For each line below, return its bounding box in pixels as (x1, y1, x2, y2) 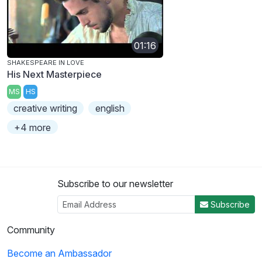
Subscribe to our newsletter (57, 177, 173, 189)
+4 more (14, 121, 51, 133)
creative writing (13, 102, 78, 114)
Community (7, 223, 55, 236)
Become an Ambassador (7, 247, 112, 259)
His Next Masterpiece (7, 68, 102, 81)
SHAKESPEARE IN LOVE (7, 58, 84, 67)
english (95, 102, 125, 114)
